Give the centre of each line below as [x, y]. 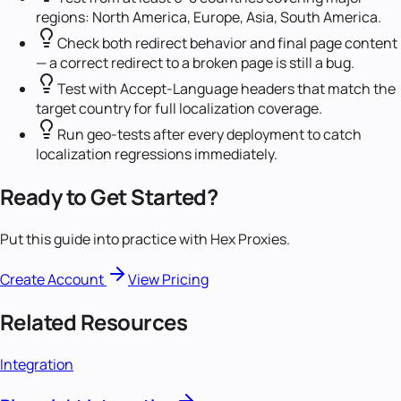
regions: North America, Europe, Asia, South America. [209, 17]
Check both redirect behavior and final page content [227, 43]
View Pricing [168, 279]
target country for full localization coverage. [179, 108]
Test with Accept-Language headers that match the [226, 88]
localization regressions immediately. [157, 154]
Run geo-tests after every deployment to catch [209, 134]
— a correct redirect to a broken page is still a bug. [195, 62]
